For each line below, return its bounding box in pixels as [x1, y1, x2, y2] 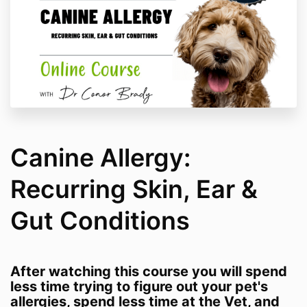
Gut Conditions [10, 206, 190, 236]
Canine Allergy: [10, 143, 191, 173]
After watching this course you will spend [10, 263, 287, 280]
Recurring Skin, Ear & [10, 174, 258, 205]
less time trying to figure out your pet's [10, 278, 268, 295]
